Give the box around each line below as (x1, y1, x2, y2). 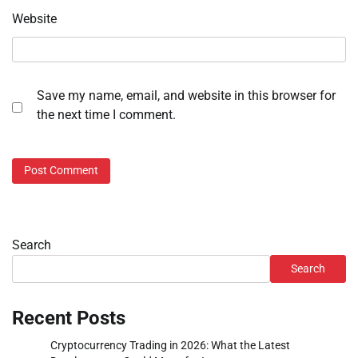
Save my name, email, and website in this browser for (37, 88, 336, 104)
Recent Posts (12, 306, 125, 329)
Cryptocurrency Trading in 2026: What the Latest (50, 338, 290, 352)
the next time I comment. (37, 107, 176, 123)
